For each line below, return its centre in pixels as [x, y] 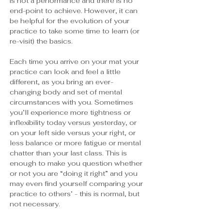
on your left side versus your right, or [74, 132]
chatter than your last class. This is [69, 153]
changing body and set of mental [67, 92]
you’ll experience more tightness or [71, 112]
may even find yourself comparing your [77, 183]
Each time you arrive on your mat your [75, 61]
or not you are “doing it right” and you [75, 173]
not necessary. [35, 204]
